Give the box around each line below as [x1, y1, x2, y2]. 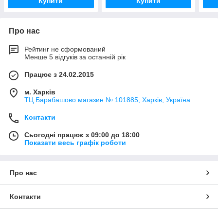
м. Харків [24, 88, 55, 96]
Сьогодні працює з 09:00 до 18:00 [24, 131, 140, 139]
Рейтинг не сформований [24, 45, 106, 54]
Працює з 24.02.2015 [24, 71, 94, 79]
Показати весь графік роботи [24, 139, 126, 147]
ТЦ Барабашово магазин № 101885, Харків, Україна [24, 96, 190, 104]
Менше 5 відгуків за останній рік [24, 53, 126, 61]
